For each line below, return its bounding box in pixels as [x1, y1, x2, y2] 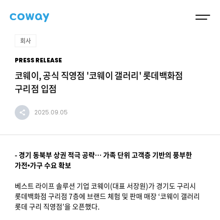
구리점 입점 [15, 82, 57, 95]
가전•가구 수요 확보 [15, 160, 71, 170]
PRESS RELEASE [15, 56, 62, 64]
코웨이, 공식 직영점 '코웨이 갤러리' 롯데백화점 [15, 69, 183, 82]
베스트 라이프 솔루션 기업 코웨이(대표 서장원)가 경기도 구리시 [15, 181, 196, 191]
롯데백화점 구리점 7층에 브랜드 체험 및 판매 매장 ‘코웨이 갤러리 [15, 191, 200, 201]
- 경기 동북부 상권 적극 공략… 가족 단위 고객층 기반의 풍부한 [15, 150, 192, 160]
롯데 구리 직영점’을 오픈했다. [15, 201, 100, 211]
